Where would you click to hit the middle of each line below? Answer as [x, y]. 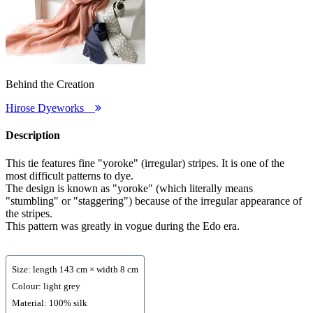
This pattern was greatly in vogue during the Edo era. [123, 226]
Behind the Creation [50, 85]
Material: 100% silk [50, 303]
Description [33, 136]
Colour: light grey [46, 286]
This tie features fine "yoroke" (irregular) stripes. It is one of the [145, 163]
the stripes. [29, 213]
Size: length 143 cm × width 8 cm [75, 269]
